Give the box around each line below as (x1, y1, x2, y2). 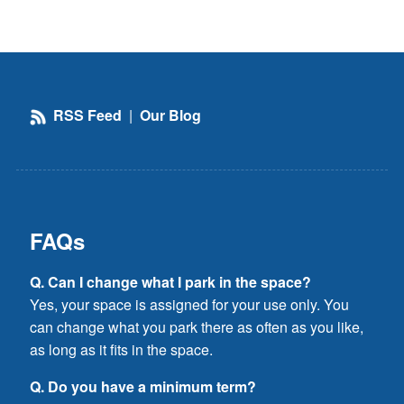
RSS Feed (50, 104, 122, 125)
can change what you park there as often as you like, (30, 316, 363, 337)
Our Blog (140, 104, 201, 125)
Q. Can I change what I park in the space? (30, 271, 311, 292)
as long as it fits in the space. (30, 338, 213, 360)
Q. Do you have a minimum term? (30, 375, 256, 397)
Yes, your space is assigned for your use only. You (30, 293, 349, 315)
